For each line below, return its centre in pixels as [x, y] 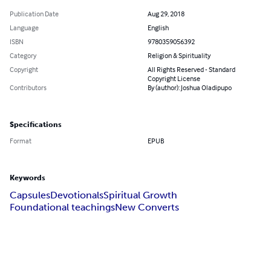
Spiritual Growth [140, 195]
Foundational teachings [62, 207]
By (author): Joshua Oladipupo [190, 88]
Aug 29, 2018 [166, 14]
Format [21, 141]
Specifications [36, 125]
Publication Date [34, 14]
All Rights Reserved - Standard [191, 70]
